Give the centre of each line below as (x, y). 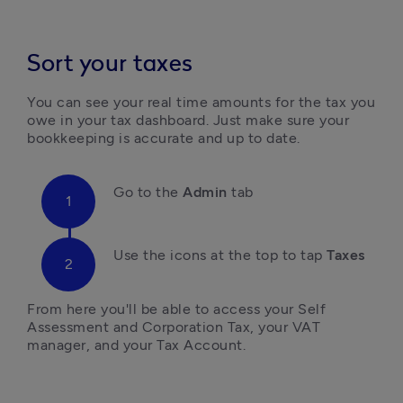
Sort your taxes (110, 64)
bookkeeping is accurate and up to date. (164, 138)
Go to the (148, 192)
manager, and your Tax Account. (136, 345)
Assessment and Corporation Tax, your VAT (174, 327)
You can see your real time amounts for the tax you (201, 102)
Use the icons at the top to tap (220, 255)
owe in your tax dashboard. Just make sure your (188, 120)
